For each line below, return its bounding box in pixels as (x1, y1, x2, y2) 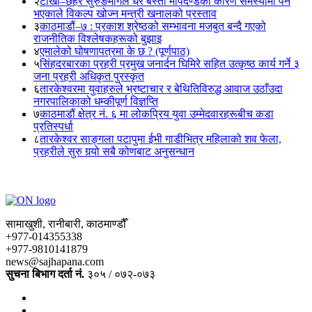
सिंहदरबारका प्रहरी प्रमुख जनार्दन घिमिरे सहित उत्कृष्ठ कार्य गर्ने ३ (40, 58, 299, 70)
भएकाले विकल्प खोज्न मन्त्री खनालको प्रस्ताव (33, 8, 217, 20)
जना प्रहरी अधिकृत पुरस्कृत (33, 70, 144, 83)
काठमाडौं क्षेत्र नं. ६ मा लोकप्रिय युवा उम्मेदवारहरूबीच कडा (40, 108, 274, 120)
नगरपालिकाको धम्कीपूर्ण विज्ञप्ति (33, 95, 158, 108)
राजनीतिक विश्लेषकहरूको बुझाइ (33, 33, 162, 45)
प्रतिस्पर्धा (33, 120, 73, 133)
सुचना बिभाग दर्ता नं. (6, 268, 84, 281)
